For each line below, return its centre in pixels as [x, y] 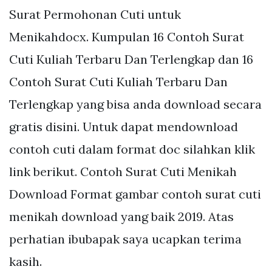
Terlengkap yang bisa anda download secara [135, 104]
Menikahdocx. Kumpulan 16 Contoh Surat [127, 37]
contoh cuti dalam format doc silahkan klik [132, 149]
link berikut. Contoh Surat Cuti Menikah [123, 172]
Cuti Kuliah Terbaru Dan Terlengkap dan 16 [131, 59]
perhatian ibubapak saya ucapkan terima [125, 239]
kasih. [25, 262]
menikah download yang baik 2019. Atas [121, 217]
